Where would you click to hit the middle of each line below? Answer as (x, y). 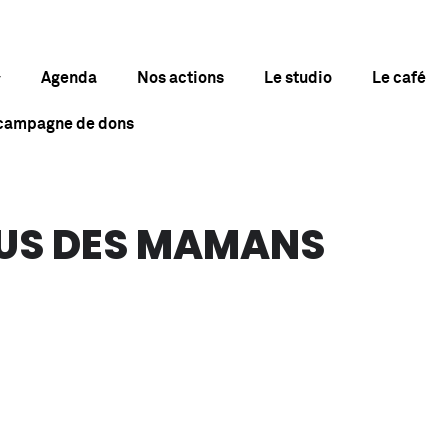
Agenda (68, 77)
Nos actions (180, 77)
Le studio (297, 77)
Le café (398, 77)
